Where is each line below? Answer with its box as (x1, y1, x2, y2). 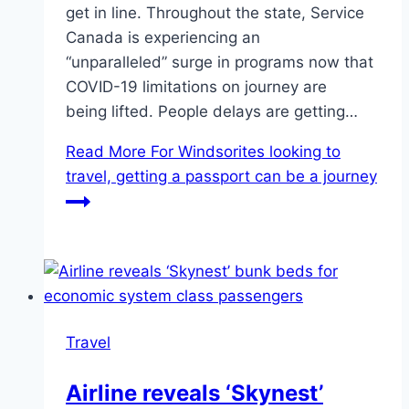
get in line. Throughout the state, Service (66, 3, 364, 22)
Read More (66, 142, 146, 161)
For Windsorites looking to (146, 142, 341, 161)
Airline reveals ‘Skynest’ (66, 379, 323, 406)
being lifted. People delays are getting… (66, 101, 358, 121)
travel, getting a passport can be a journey (66, 166, 377, 185)
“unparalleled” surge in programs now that (66, 52, 373, 71)
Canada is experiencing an (66, 27, 260, 47)
